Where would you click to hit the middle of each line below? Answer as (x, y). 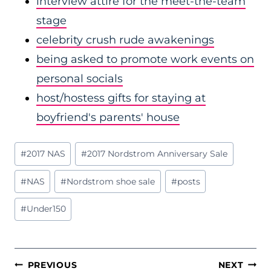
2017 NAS (46, 153)
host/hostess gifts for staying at (121, 98)
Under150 (46, 209)
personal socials (80, 79)
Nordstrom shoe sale (111, 181)
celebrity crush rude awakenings (125, 40)
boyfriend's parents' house (108, 117)
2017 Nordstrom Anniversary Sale (158, 153)
